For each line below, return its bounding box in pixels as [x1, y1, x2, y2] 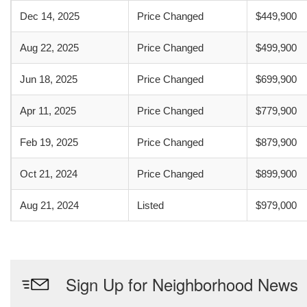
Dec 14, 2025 [20, 10, 79, 22]
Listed [137, 199, 164, 211]
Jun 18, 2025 [20, 73, 77, 85]
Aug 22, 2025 [20, 42, 79, 53]
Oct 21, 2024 [20, 168, 77, 180]
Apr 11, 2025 [20, 105, 76, 116]
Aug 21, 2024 [20, 199, 79, 211]
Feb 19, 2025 [20, 136, 78, 148]
